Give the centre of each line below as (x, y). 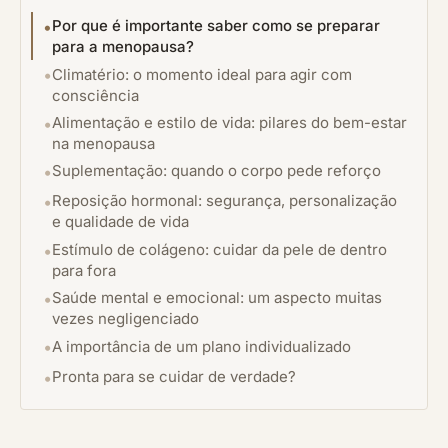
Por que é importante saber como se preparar (216, 26)
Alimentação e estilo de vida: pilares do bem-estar (229, 122)
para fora (84, 270)
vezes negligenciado (125, 319)
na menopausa (103, 143)
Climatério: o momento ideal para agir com (202, 74)
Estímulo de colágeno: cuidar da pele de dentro (219, 249)
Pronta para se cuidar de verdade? (174, 376)
